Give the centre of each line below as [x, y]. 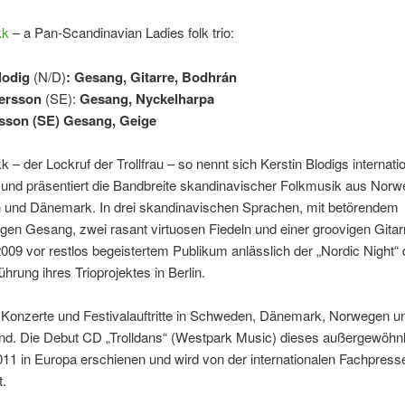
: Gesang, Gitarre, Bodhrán [151, 76]
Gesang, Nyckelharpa [145, 98]
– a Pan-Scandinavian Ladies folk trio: [121, 33]
